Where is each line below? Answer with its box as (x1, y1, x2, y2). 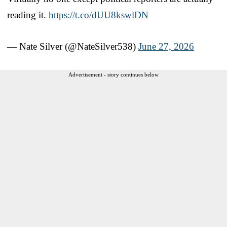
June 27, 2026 (138, 41, 194, 52)
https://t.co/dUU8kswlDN (49, 10, 148, 21)
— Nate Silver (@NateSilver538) (7, 41, 138, 52)
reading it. (7, 10, 49, 21)
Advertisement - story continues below (68, 71, 159, 78)
